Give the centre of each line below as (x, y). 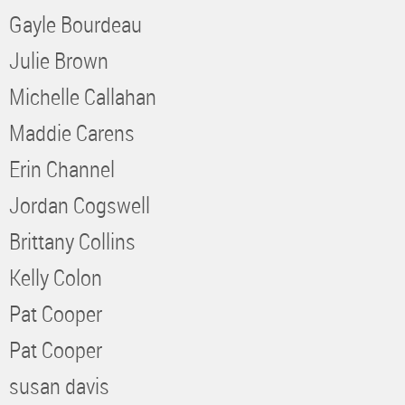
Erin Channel (62, 168)
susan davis (59, 385)
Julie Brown (59, 60)
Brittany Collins (72, 240)
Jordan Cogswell (80, 204)
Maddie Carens (72, 132)
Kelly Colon (56, 277)
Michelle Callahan (83, 96)
